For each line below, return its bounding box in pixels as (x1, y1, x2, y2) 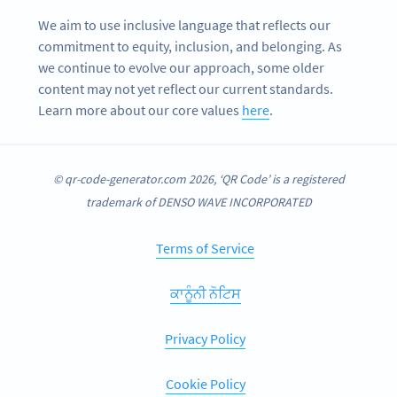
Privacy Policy (165, 329, 245, 347)
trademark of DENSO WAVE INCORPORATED (85, 193, 312, 210)
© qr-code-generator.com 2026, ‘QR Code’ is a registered (52, 170, 345, 187)
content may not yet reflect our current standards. (38, 80, 334, 98)
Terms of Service (156, 238, 254, 257)
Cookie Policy (165, 374, 245, 393)
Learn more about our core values (38, 101, 243, 120)
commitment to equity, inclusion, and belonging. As (38, 37, 343, 56)
